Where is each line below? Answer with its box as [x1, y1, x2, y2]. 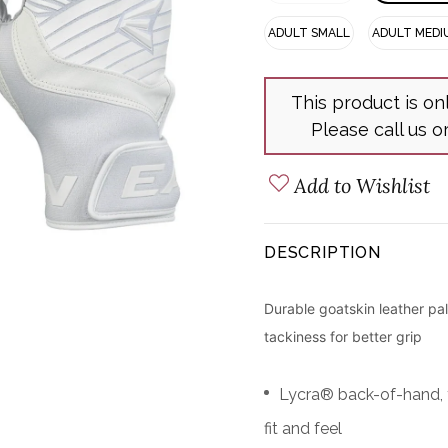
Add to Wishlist [294, 173, 430, 198]
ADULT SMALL [268, 26, 350, 40]
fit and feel [264, 419, 342, 438]
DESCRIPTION [264, 243, 381, 262]
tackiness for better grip [264, 328, 422, 345]
